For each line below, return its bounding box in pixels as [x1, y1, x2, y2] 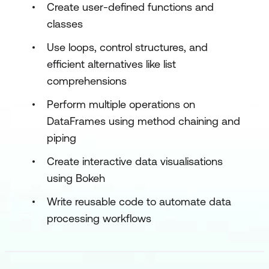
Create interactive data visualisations [47, 155, 223, 168]
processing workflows [47, 212, 151, 225]
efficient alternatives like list [47, 58, 176, 70]
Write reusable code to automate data [47, 195, 231, 208]
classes [47, 17, 83, 30]
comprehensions [47, 74, 127, 87]
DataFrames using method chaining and [47, 115, 240, 127]
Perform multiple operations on [47, 98, 195, 110]
